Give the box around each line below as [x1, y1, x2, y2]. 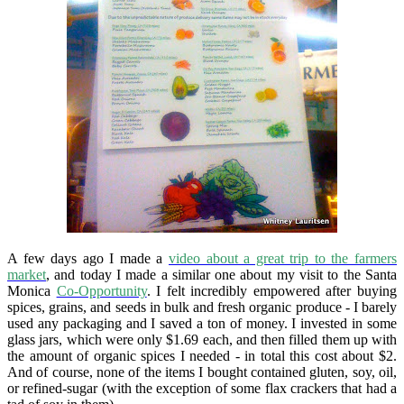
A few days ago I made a [7, 250, 169, 266]
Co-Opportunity [56, 282, 147, 298]
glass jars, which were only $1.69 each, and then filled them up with [7, 331, 397, 347]
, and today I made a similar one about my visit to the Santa [46, 266, 397, 282]
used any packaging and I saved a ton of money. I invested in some [7, 315, 397, 331]
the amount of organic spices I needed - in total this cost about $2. [7, 347, 397, 363]
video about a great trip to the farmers [169, 250, 397, 266]
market [7, 266, 46, 282]
